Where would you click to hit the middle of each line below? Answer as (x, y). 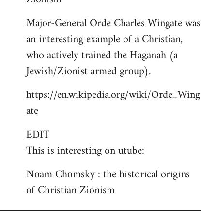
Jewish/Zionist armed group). (88, 71)
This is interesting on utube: (85, 151)
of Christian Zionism (70, 191)
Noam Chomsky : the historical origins (108, 175)
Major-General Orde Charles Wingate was (113, 23)
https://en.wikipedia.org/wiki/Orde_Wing (113, 95)
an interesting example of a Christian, (104, 39)
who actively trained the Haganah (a (102, 55)
